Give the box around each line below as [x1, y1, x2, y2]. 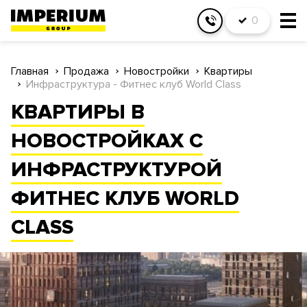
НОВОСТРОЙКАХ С [11, 128, 203, 153]
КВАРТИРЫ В [11, 99, 145, 125]
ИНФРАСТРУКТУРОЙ [11, 157, 222, 182]
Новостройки [124, 64, 189, 78]
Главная [11, 64, 49, 78]
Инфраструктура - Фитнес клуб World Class [26, 77, 241, 91]
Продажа [64, 64, 109, 78]
